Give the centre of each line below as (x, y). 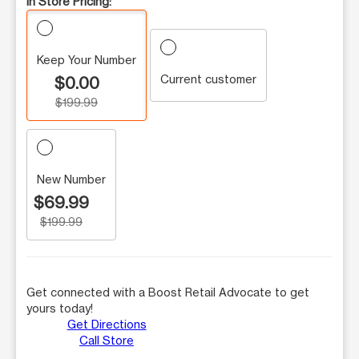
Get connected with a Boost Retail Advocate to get (168, 292)
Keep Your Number (87, 59)
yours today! (60, 308)
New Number (71, 179)
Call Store (107, 340)
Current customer (208, 79)
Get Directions (107, 324)
